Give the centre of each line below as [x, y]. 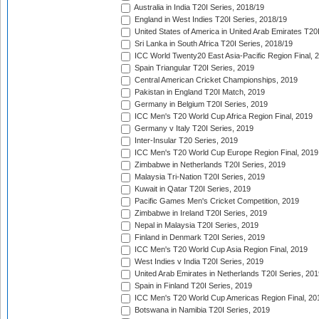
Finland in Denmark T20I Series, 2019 [199, 237]
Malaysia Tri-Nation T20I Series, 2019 [199, 177]
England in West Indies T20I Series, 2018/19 [210, 20]
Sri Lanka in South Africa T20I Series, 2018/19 [213, 44]
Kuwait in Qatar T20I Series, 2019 [192, 189]
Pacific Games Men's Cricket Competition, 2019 [216, 201]
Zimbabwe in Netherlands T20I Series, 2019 [209, 165]
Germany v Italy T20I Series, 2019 [193, 129]
